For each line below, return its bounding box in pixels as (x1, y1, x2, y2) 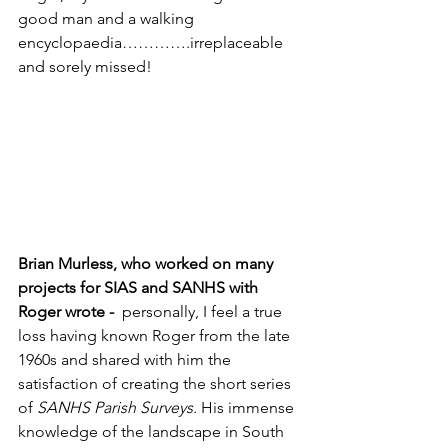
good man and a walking (18, 9, 198, 29)
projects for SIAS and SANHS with (18, 278, 262, 298)
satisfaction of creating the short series (18, 374, 295, 394)
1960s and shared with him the (18, 350, 235, 370)
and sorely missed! (18, 57, 152, 77)
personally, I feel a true (122, 302, 286, 322)
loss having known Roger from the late (18, 326, 294, 346)
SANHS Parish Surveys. (37, 398, 201, 418)
